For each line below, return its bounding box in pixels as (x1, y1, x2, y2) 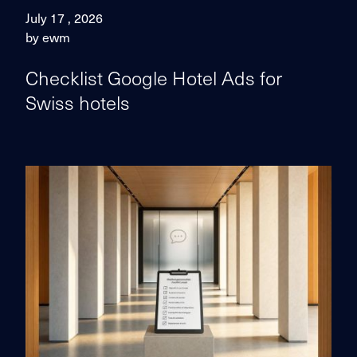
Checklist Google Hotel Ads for (25, 63, 282, 92)
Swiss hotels (25, 88, 130, 116)
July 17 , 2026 (25, 8, 103, 27)
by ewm (25, 27, 70, 46)
